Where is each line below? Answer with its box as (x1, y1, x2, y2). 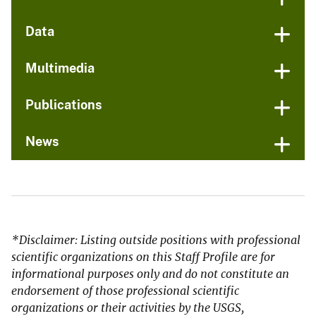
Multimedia (25, 61, 95, 76)
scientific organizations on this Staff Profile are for (11, 250, 275, 265)
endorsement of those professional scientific (11, 284, 239, 298)
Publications (25, 97, 102, 113)
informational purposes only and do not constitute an (11, 267, 289, 281)
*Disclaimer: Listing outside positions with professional (11, 233, 300, 248)
